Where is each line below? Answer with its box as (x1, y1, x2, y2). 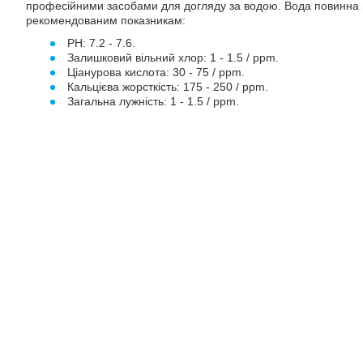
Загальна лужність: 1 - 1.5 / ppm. (67, 95, 240, 108)
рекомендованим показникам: (26, 14, 186, 27)
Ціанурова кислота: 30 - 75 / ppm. (67, 66, 246, 79)
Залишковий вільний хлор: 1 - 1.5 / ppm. (67, 51, 280, 64)
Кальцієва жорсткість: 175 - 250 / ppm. (67, 80, 269, 93)
